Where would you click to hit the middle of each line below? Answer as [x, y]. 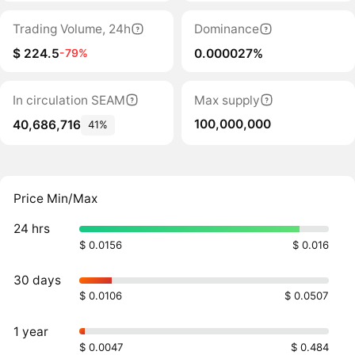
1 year [31, 331]
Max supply [227, 100]
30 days [38, 280]
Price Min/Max [56, 198]
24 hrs [32, 229]
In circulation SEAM [69, 100]
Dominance [226, 29]
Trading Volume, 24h [71, 29]
